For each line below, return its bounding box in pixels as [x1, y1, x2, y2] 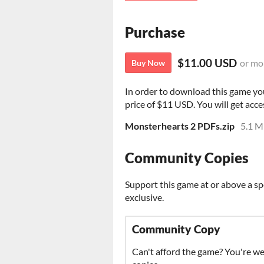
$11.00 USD [177, 56, 237, 70]
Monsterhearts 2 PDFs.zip [125, 120, 235, 132]
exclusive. [125, 192, 164, 203]
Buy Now [131, 58, 165, 68]
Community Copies [125, 149, 249, 167]
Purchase [125, 24, 185, 41]
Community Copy [132, 223, 220, 236]
